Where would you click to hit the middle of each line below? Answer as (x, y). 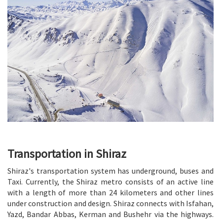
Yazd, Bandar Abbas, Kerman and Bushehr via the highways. (110, 214)
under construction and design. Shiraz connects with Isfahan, (110, 203)
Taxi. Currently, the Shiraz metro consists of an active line (110, 181)
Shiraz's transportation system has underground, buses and (110, 170)
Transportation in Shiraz (67, 153)
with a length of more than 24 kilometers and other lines (110, 192)
